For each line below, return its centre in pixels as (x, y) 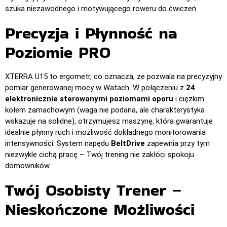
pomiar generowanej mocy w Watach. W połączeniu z (96, 87)
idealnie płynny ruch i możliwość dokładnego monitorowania (105, 132)
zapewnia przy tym (177, 143)
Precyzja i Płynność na (91, 34)
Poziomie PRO (58, 53)
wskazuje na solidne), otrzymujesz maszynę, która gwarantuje (109, 121)
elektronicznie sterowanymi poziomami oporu (89, 99)
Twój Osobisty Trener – (93, 191)
